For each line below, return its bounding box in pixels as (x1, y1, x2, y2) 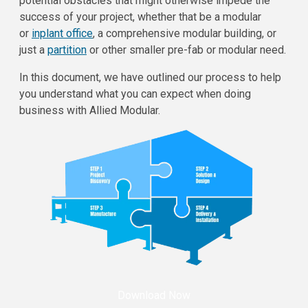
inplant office (32, 26, 93, 40)
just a (19, 43, 47, 56)
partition (47, 43, 87, 56)
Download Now (118, 288, 190, 302)
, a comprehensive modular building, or (93, 26, 276, 40)
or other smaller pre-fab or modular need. (87, 43, 286, 56)
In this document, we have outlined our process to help (19, 70, 281, 84)
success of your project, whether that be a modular (19, 10, 261, 23)
